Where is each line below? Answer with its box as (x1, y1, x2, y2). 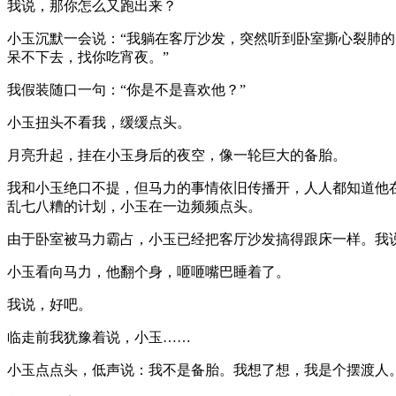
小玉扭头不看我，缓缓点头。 (7, 114, 191, 130)
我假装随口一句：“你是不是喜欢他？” (7, 81, 246, 97)
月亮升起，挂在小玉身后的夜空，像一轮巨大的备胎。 (7, 147, 346, 163)
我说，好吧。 (7, 296, 92, 312)
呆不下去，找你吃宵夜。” (7, 49, 169, 65)
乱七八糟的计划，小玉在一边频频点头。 (7, 198, 262, 214)
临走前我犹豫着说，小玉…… (7, 329, 191, 345)
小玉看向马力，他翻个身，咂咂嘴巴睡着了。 (7, 263, 290, 279)
